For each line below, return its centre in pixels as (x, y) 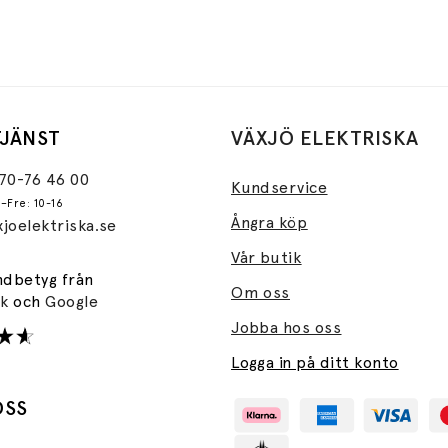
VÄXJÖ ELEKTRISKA (325, 137)
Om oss (260, 292)
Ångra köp (269, 222)
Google (72, 301)
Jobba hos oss (286, 327)
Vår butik (266, 257)
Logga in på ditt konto (315, 362)
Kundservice (279, 187)
